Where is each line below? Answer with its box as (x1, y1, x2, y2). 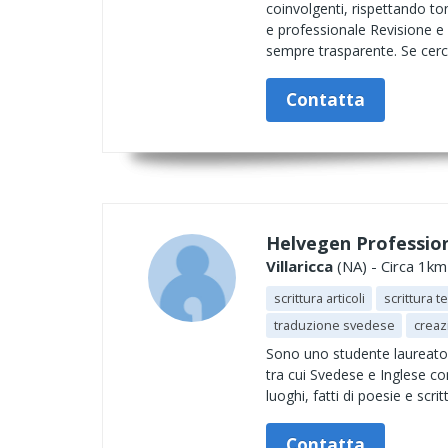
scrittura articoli (273, 289, 365, 307)
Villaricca (266, 256, 333, 276)
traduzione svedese (273, 316, 395, 334)
